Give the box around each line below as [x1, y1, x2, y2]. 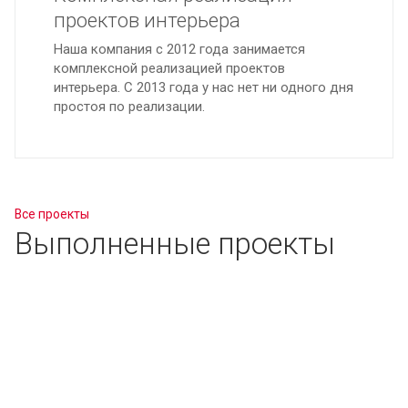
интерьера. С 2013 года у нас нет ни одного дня [54, 79, 353, 96]
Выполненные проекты [15, 226, 335, 261]
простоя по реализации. [54, 98, 205, 115]
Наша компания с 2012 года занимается [54, 41, 305, 57]
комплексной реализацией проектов [54, 60, 285, 76]
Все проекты [15, 207, 89, 221]
